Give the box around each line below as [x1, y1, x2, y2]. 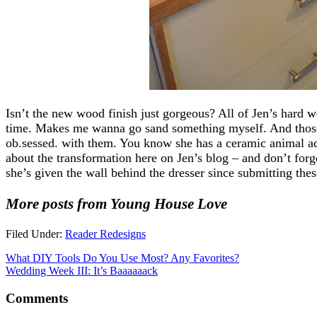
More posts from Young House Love [6, 195, 227, 212]
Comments [6, 290, 68, 306]
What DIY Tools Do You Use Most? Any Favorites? [6, 251, 239, 264]
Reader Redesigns [65, 227, 146, 240]
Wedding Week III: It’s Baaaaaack [6, 264, 158, 277]
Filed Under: [6, 227, 65, 240]
